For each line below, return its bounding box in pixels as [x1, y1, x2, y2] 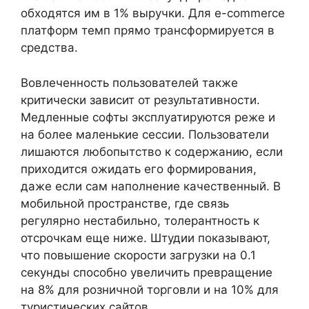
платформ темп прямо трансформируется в [21, 23, 275, 37]
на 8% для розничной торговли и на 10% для [21, 282, 279, 297]
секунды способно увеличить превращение [21, 265, 272, 279]
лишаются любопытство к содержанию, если [21, 144, 283, 159]
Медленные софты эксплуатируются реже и [21, 110, 275, 124]
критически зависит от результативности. [21, 92, 260, 107]
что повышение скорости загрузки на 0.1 [21, 248, 256, 262]
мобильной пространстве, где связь [21, 196, 229, 210]
